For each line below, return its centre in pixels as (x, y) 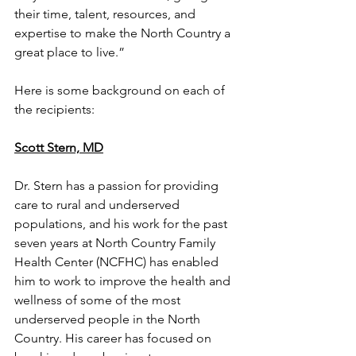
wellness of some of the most (99, 300)
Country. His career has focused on (114, 338)
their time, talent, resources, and (106, 14)
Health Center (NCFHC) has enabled (118, 261)
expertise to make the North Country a (124, 33)
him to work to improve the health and (124, 281)
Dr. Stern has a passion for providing (118, 185)
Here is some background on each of (121, 90)
